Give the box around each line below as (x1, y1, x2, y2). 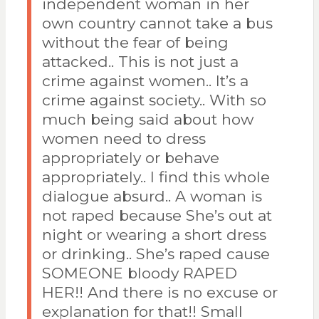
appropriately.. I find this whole (41, 168, 270, 187)
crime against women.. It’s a (41, 72, 249, 90)
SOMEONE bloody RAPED (41, 264, 237, 283)
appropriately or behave (41, 149, 219, 167)
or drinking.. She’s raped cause (41, 245, 270, 263)
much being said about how (41, 110, 253, 129)
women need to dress (41, 130, 206, 148)
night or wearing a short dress (41, 226, 266, 244)
